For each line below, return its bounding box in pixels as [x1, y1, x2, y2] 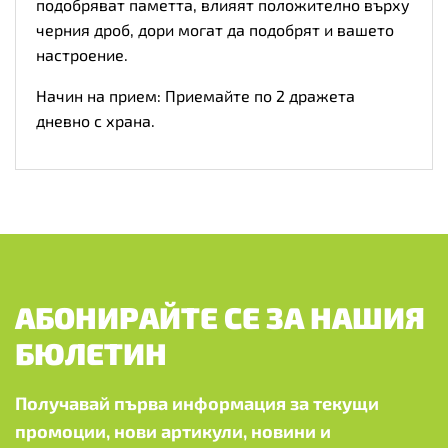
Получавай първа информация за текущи [15, 391, 379, 414]
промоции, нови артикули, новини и [15, 419, 331, 442]
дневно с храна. [36, 110, 155, 130]
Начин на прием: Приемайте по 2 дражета [36, 85, 355, 105]
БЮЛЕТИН [15, 334, 167, 371]
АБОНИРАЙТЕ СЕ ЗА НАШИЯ [15, 298, 425, 335]
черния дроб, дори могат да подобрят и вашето [36, 19, 394, 39]
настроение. [36, 44, 128, 64]
